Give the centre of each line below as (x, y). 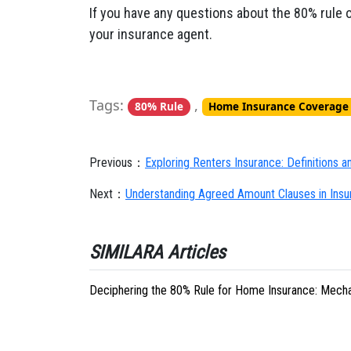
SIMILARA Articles (157, 252)
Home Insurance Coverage (279, 107)
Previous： (117, 163)
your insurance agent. (151, 34)
